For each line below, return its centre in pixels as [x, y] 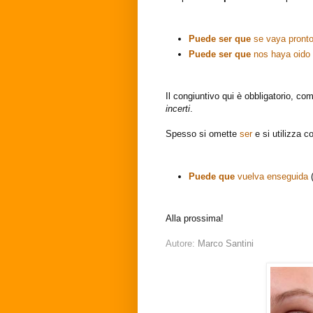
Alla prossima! [196, 219]
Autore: [182, 244]
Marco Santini [226, 244]
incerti [178, 109]
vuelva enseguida [271, 176]
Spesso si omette [203, 134]
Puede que [212, 176]
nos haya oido [281, 54]
